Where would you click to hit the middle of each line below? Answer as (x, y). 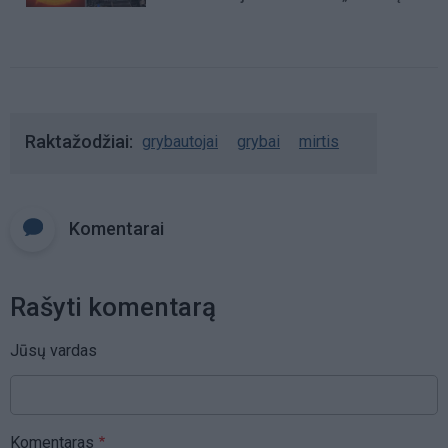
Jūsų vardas (53, 350)
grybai (258, 141)
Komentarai (116, 228)
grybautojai (180, 141)
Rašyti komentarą (113, 306)
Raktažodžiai (77, 141)
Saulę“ (188, 18)
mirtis (319, 141)
